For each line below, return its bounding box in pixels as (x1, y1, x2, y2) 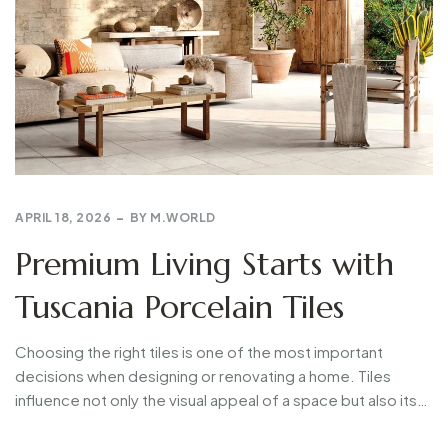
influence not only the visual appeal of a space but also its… (15, 389, 428, 409)
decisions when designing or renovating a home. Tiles (15, 365, 391, 385)
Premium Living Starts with (15, 244, 394, 285)
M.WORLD (150, 209, 216, 225)
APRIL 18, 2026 (15, 209, 111, 225)
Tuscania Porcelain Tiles (15, 287, 344, 328)
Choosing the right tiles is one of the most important (15, 341, 383, 361)
